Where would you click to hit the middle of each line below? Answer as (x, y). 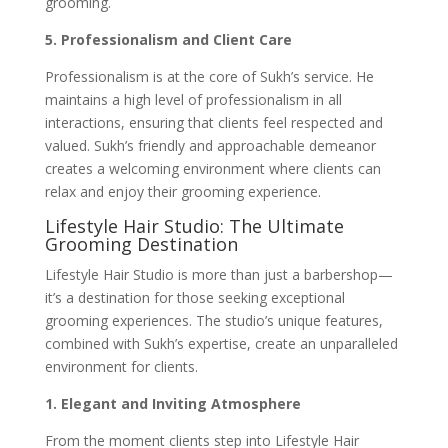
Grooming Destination (141, 243)
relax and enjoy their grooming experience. (182, 191)
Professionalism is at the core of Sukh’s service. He (209, 76)
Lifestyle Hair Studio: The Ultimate (194, 225)
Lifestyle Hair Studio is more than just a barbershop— (218, 274)
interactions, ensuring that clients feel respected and (213, 122)
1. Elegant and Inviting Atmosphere (172, 403)
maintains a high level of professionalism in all (193, 99)
